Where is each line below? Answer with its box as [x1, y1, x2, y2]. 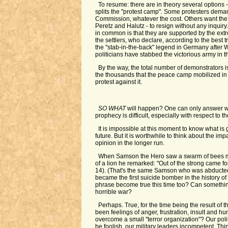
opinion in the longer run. [95, 139, 164, 147]
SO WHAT [98, 105, 128, 112]
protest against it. [95, 78, 142, 85]
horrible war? [95, 188, 132, 195]
